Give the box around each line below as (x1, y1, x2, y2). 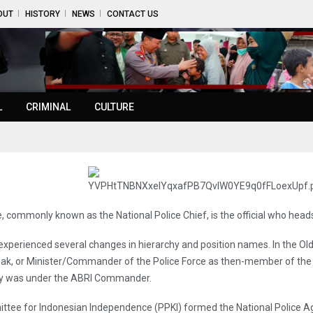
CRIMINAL (26, 101, 71, 113)
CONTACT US (107, 9, 159, 19)
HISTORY (25, 9, 60, 19)
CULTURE (94, 101, 134, 113)
